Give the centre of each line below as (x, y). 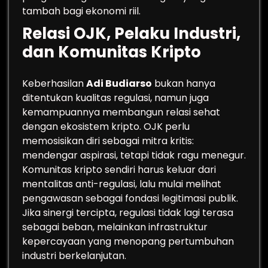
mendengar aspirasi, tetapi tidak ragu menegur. (134, 155)
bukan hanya (184, 83)
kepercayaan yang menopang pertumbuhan (128, 241)
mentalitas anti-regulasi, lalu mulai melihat (122, 184)
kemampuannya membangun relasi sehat (121, 112)
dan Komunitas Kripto (112, 52)
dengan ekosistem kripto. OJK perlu (106, 127)
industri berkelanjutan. (74, 256)
